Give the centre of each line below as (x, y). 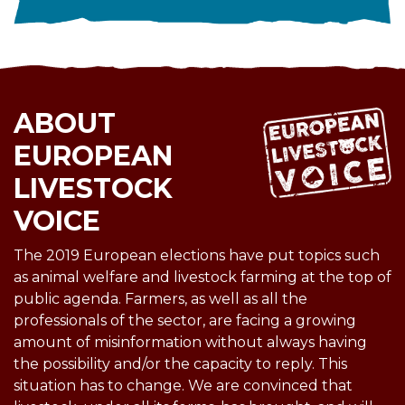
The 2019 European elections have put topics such (197, 255)
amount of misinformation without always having (190, 342)
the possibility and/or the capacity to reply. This (180, 363)
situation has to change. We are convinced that (183, 385)
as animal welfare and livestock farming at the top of (202, 277)
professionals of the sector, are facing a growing (185, 320)
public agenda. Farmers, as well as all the (160, 298)
